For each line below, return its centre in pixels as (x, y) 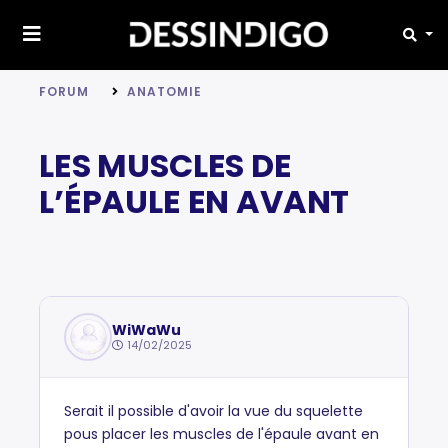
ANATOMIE (164, 91)
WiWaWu (146, 329)
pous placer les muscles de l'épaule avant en (221, 434)
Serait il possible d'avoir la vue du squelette (213, 411)
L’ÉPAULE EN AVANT (194, 201)
